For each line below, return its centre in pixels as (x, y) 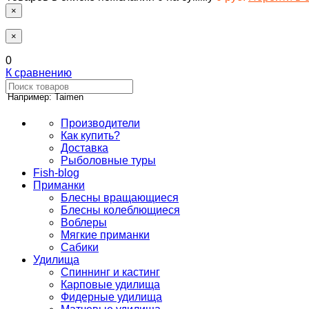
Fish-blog (56, 173)
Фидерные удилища (111, 297)
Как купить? (90, 136)
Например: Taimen (46, 97)
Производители (100, 123)
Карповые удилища (110, 285)
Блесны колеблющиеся (120, 210)
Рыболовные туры (108, 160)
